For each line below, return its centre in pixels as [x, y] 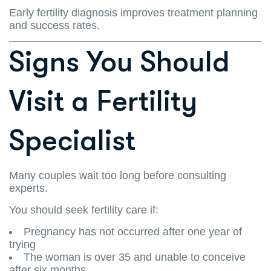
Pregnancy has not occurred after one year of [133, 231]
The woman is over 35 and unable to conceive [135, 257]
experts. [28, 188]
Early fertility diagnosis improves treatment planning [133, 12]
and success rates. [54, 25]
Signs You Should [119, 62]
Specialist [72, 140]
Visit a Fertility [103, 101]
